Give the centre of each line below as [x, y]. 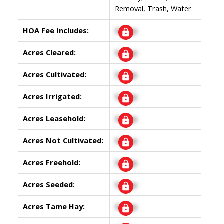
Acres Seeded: [49, 184]
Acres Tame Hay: [54, 206]
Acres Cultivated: [54, 74]
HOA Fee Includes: [56, 30]
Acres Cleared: [49, 52]
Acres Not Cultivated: [63, 140]
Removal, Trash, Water [153, 8]
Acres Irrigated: [52, 96]
